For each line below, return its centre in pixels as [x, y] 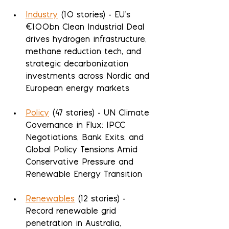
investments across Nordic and [89, 77]
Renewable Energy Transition [84, 175]
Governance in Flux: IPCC [77, 126]
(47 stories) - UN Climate [101, 113]
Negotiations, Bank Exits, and [86, 138]
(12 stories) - [102, 199]
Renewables [50, 199]
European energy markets [77, 89]
